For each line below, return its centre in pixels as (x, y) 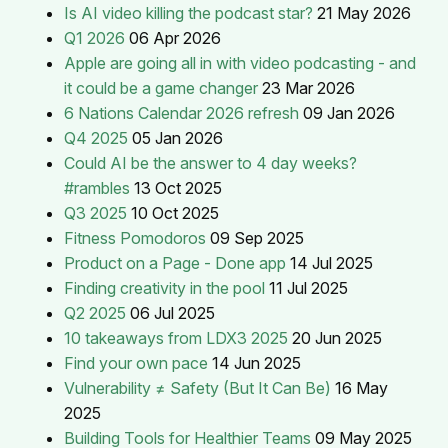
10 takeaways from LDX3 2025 (176, 337)
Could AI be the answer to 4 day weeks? (210, 162)
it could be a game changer (161, 87)
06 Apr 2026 (175, 37)
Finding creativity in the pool (164, 287)
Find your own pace (136, 362)
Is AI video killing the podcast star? (188, 12)
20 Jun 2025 (337, 337)
